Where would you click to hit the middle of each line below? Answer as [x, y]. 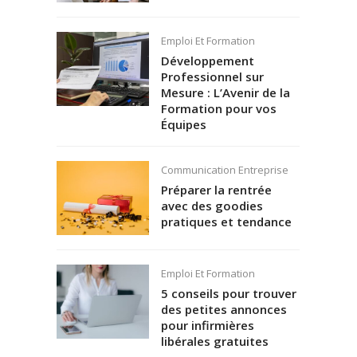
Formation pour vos [218, 108]
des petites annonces [224, 309]
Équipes [183, 124]
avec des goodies [212, 205]
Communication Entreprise [224, 170]
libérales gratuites [214, 341]
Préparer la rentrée [216, 189]
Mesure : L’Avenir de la [225, 92]
